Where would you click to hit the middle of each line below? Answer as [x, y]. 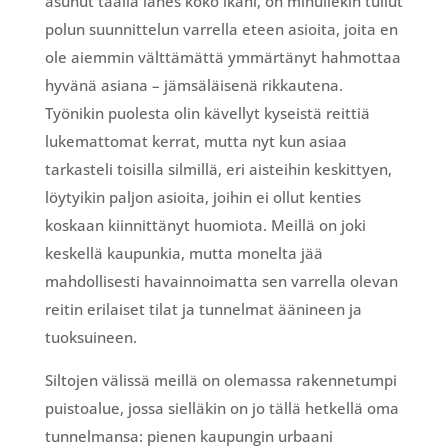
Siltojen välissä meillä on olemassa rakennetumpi [220, 379]
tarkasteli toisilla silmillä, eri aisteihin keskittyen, [218, 168]
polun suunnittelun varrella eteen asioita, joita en [221, 28]
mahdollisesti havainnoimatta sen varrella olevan [221, 280]
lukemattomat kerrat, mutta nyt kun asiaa [195, 140]
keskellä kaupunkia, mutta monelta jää [183, 252]
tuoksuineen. [90, 336]
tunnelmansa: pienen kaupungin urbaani [188, 435]
